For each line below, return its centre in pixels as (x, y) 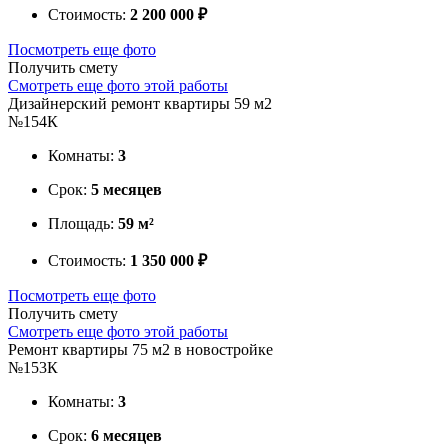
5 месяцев (126, 189)
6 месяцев (126, 435)
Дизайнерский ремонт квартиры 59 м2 (140, 103)
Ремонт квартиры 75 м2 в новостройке (140, 349)
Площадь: (83, 223)
